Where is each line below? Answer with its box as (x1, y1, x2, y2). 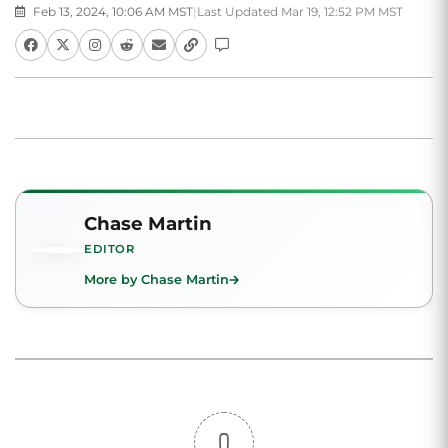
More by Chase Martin (84, 272, 229, 287)
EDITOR (84, 242, 135, 256)
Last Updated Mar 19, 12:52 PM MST (197, 4, 403, 19)
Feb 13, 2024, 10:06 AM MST (30, 4, 193, 19)
